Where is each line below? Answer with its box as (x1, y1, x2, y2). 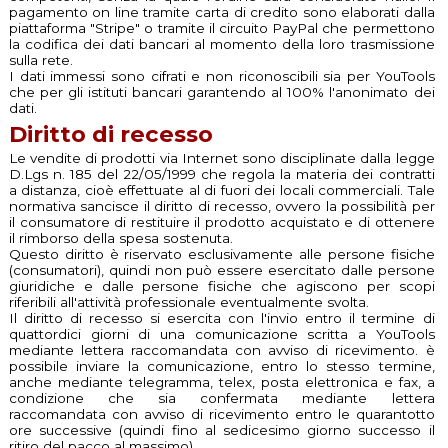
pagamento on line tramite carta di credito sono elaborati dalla (8, 3, 435, 20)
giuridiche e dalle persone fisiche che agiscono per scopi (8, 278, 435, 295)
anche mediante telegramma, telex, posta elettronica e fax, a (8, 374, 435, 391)
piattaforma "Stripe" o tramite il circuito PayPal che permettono (8, 19, 435, 36)
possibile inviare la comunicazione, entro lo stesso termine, (8, 358, 435, 375)
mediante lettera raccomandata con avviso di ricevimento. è (8, 342, 435, 359)
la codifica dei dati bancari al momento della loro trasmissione (8, 35, 435, 52)
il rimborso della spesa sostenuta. (8, 230, 233, 247)
